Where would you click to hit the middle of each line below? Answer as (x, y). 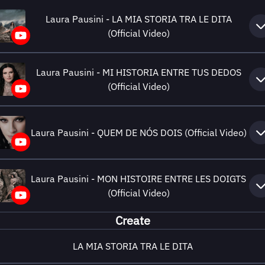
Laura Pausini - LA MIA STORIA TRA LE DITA (138, 19)
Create (132, 220)
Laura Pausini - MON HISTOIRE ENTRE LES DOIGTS (138, 179)
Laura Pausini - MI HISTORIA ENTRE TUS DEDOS (138, 72)
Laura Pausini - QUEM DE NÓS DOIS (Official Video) (138, 132)
